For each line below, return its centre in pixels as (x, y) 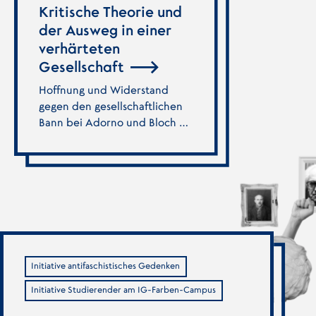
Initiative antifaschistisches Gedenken (106, 266)
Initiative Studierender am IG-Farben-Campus (124, 290)
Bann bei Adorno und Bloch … (113, 123)
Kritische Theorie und (110, 13)
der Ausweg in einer (105, 31)
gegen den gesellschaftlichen (110, 107)
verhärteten (79, 50)
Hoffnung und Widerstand (103, 90)
